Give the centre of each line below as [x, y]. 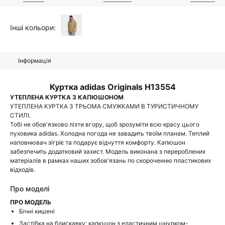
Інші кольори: [33, 27]
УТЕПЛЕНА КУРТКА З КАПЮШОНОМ [67, 97]
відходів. [23, 170]
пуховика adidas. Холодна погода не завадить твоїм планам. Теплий [110, 133]
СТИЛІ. [20, 115]
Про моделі [30, 189]
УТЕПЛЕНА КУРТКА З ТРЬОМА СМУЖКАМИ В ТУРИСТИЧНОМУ [104, 106]
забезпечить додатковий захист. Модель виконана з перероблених [108, 151]
